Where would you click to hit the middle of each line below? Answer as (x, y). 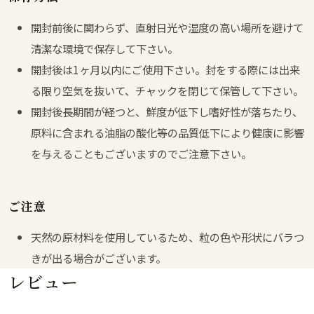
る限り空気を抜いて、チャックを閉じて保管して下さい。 (167, 90)
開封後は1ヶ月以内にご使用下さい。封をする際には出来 (165, 69)
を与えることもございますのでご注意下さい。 (141, 153)
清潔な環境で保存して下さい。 (104, 48)
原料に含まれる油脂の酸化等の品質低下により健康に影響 (168, 132)
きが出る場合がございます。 (98, 258)
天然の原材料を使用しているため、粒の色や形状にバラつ (168, 237)
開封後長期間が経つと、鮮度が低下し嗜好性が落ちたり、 (167, 111)
